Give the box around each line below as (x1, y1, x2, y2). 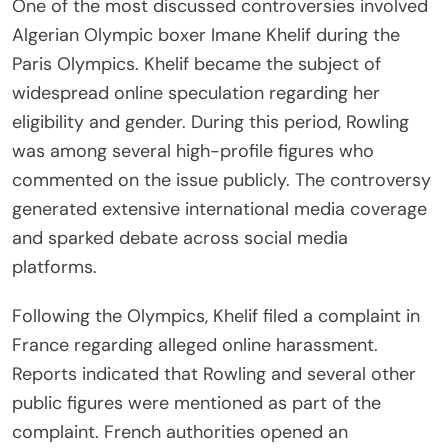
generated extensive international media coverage (12, 197, 427, 222)
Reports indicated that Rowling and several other (12, 362, 416, 387)
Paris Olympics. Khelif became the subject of (12, 52, 381, 77)
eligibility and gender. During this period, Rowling (12, 110, 409, 135)
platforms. (12, 255, 97, 280)
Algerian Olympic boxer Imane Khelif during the (12, 23, 400, 48)
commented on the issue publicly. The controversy (12, 168, 431, 193)
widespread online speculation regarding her (12, 81, 380, 106)
